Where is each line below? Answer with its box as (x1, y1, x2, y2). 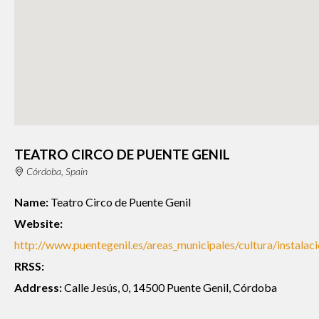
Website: (14, 216, 63, 231)
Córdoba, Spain (26, 165, 88, 178)
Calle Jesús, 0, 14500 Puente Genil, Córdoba (62, 281, 277, 295)
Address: (14, 281, 62, 295)
